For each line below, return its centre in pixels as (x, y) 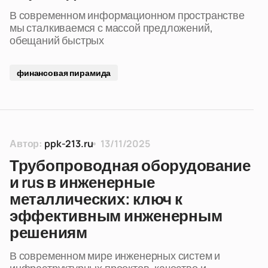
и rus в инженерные (82, 182)
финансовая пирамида (64, 73)
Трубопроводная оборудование (130, 166)
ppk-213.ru (69, 144)
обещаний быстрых (57, 40)
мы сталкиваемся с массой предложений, (111, 28)
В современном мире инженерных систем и (115, 255)
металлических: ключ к (96, 199)
